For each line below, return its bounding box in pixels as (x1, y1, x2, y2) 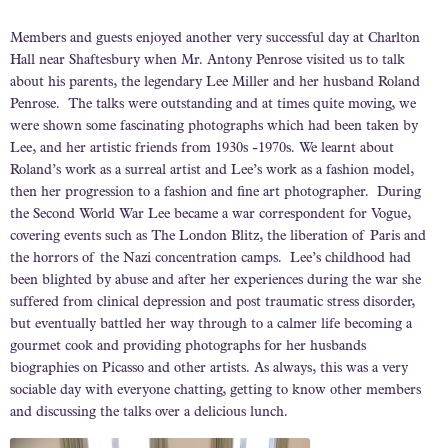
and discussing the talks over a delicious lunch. (10, 405, 288, 420)
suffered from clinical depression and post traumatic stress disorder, (10, 295, 415, 310)
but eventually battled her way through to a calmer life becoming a (10, 317, 412, 332)
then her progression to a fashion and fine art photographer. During (10, 185, 421, 200)
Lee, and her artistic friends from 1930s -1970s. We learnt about (10, 141, 394, 156)
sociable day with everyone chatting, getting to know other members (10, 383, 421, 398)
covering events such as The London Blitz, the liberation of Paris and (10, 229, 426, 244)
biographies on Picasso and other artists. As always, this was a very (10, 361, 408, 376)
